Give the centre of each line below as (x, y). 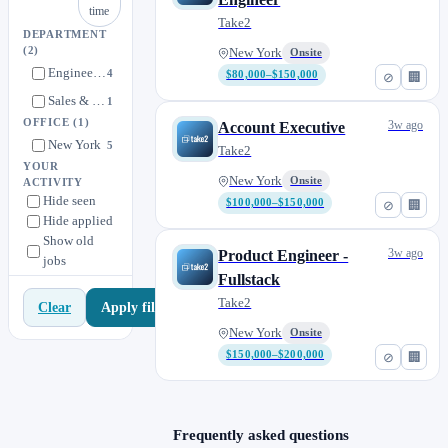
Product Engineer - (283, 256)
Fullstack (249, 280)
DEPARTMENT (65, 35)
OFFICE (48, 123)
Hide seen (69, 201)
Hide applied (78, 221)
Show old (68, 241)
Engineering (99, 73)
